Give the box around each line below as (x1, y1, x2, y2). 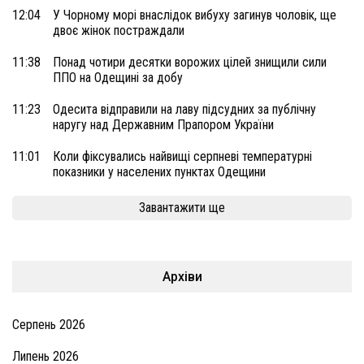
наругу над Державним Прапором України (53, 116, 274, 132)
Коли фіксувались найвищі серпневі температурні (53, 148, 312, 164)
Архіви (162, 268, 202, 284)
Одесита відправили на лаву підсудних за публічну (53, 101, 316, 117)
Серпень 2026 (12, 316, 85, 332)
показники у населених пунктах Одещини (53, 163, 266, 180)
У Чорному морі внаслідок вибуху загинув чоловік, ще (53, 6, 336, 23)
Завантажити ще (139, 200, 225, 216)
